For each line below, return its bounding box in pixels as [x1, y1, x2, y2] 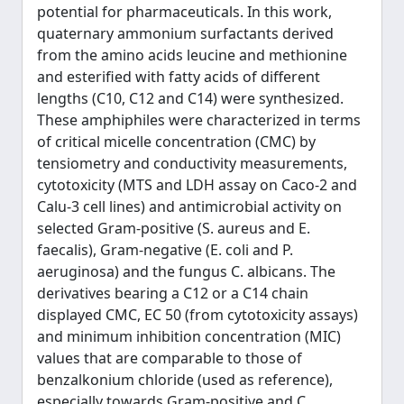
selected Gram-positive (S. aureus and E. [37, 218, 310, 238]
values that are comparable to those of [37, 348, 302, 368]
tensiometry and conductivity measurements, [37, 153, 347, 173]
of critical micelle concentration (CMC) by [37, 132, 316, 151]
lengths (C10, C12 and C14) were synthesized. [37, 88, 344, 108]
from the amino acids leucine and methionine [37, 45, 347, 65]
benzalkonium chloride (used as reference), [37, 370, 333, 390]
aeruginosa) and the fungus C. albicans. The [37, 262, 335, 281]
